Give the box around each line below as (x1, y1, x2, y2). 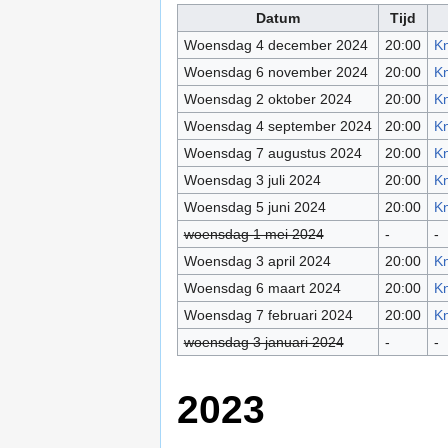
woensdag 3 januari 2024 (183, 333, 344, 350)
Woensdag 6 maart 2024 (183, 279, 341, 296)
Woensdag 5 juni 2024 (183, 198, 326, 215)
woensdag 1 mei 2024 (183, 225, 324, 242)
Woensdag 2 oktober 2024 (183, 90, 352, 107)
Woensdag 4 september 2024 (183, 117, 372, 134)
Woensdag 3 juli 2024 (183, 171, 321, 188)
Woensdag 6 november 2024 (183, 63, 368, 80)
